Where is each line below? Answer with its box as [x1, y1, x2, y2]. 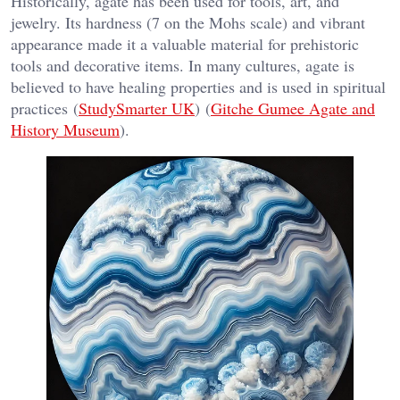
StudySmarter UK [79, 97, 195, 120]
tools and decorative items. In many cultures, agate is [11, 54, 354, 77]
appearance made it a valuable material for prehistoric [11, 33, 359, 55]
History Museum [11, 119, 120, 141]
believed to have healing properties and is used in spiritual [11, 76, 386, 98]
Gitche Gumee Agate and [211, 97, 375, 120]
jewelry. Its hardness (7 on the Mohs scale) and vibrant [11, 12, 365, 34]
